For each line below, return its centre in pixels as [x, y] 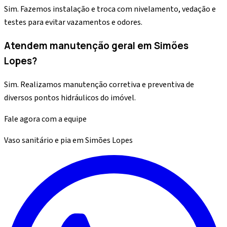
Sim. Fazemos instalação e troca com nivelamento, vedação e [110, 9]
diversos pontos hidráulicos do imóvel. [70, 98]
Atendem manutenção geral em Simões [96, 46]
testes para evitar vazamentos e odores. [73, 22]
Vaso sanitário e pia [37, 141]
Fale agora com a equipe [45, 119]
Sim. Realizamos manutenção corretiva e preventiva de [99, 85]
